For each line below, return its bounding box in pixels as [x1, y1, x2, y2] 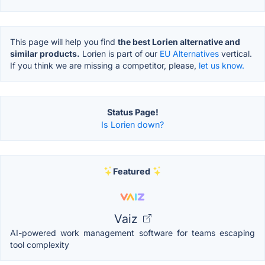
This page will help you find [10, 36, 118, 47]
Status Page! [106, 106, 159, 117]
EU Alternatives [160, 48, 219, 59]
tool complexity [10, 239, 69, 250]
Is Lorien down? [101, 119, 164, 130]
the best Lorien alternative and [118, 36, 240, 47]
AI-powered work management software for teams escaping [10, 227, 255, 238]
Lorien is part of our [80, 48, 160, 59]
